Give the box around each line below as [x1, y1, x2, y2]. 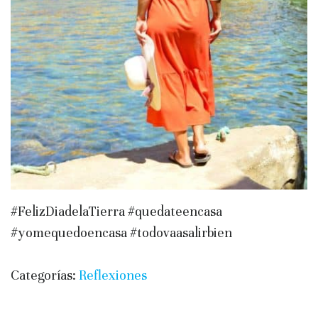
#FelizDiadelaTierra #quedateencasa [11, 202, 222, 219]
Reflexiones [79, 266, 147, 283]
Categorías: [11, 266, 79, 283]
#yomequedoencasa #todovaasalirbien [11, 224, 232, 241]
